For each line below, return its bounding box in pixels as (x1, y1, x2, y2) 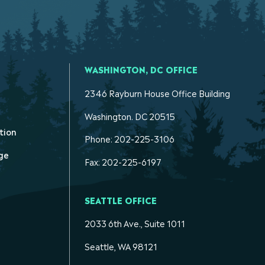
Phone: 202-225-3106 (85, 132, 174, 145)
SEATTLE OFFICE (85, 193, 157, 206)
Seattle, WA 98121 (85, 240, 157, 253)
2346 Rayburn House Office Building (85, 86, 230, 99)
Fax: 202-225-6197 (85, 155, 161, 168)
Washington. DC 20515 (85, 109, 175, 122)
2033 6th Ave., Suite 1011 (85, 216, 185, 230)
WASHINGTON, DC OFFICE (85, 63, 198, 76)
